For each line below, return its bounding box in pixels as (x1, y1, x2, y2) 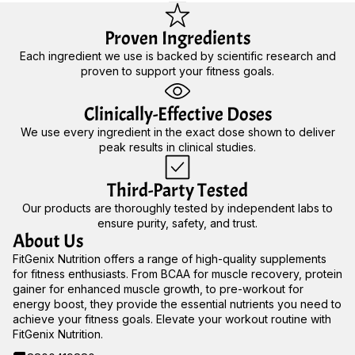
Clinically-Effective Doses (83, 101, 272, 126)
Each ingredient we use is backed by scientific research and (19, 48, 336, 63)
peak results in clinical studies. (99, 139, 256, 154)
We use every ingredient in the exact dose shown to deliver (20, 124, 335, 139)
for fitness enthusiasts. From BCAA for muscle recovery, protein (13, 266, 342, 281)
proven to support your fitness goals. (81, 63, 274, 78)
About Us (13, 228, 83, 253)
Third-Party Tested (107, 177, 248, 202)
